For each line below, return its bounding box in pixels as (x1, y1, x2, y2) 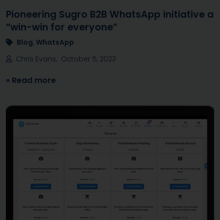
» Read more (6, 75, 56, 86)
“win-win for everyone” (6, 21, 117, 34)
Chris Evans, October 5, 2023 (12, 54, 116, 64)
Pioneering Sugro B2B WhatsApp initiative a (6, 8, 214, 21)
